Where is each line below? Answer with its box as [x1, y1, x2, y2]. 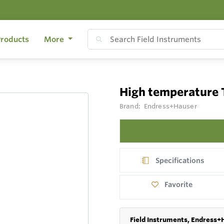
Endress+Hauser [143, 102, 197, 110]
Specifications [155, 155, 205, 165]
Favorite [164, 180, 193, 189]
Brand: [119, 102, 142, 110]
